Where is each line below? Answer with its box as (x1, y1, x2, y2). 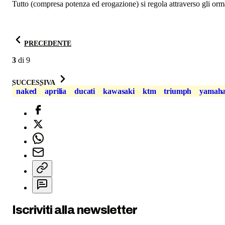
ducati (74, 86, 95, 95)
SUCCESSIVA (12, 78, 57, 86)
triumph (164, 86, 192, 95)
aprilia (45, 86, 67, 95)
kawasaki (103, 86, 135, 95)
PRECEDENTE (24, 39, 71, 47)
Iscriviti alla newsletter (12, 203, 137, 216)
